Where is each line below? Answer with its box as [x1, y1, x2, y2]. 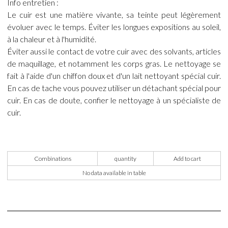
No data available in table [82, 168, 146, 177]
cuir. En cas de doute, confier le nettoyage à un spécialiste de [7, 95, 221, 105]
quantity [115, 154, 136, 162]
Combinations [34, 154, 71, 162]
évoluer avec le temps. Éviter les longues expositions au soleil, [7, 21, 221, 32]
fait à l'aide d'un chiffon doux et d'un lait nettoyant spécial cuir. [7, 70, 221, 80]
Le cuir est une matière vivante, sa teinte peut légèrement [7, 9, 221, 19]
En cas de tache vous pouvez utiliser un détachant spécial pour [7, 82, 221, 93]
